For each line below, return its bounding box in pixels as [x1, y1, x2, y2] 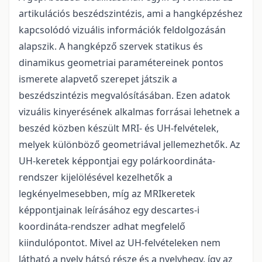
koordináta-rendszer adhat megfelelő [19, 220, 185, 233]
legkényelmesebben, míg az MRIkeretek [19, 187, 195, 200]
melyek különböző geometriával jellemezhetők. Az [19, 138, 240, 151]
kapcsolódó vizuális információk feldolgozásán [19, 23, 226, 36]
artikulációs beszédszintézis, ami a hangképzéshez [19, 7, 243, 20]
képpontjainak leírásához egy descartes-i [19, 204, 199, 216]
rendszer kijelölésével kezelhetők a [19, 171, 173, 184]
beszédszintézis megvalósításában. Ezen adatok [19, 89, 230, 102]
